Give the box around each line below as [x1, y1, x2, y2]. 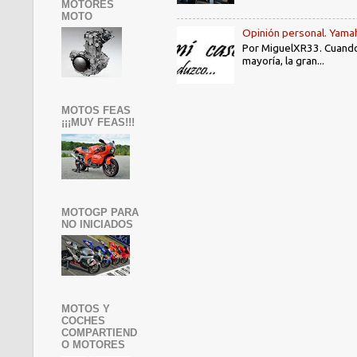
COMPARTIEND [61, 327, 137, 339]
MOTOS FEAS [61, 104, 131, 117]
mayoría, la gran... [242, 53, 325, 67]
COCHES [61, 315, 105, 328]
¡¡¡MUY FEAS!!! [61, 116, 135, 129]
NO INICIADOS [61, 218, 133, 230]
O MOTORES [61, 339, 125, 351]
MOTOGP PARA [61, 206, 139, 218]
